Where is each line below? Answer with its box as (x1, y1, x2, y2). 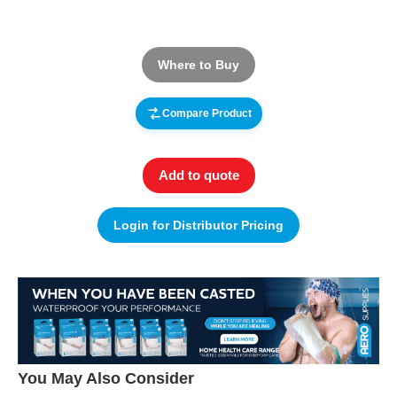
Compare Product (161, 107, 252, 120)
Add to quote (158, 167, 239, 183)
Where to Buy (158, 58, 239, 72)
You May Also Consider (18, 370, 194, 387)
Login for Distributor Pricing (113, 218, 284, 232)
